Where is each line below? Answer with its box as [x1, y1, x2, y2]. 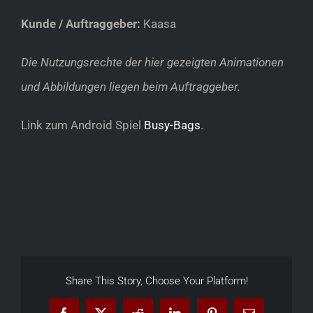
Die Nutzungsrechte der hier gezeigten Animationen [21, 55, 284, 69]
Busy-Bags [144, 118, 201, 132]
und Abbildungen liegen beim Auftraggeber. [21, 80, 240, 94]
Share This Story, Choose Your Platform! [65, 274, 248, 287]
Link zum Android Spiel [21, 118, 144, 132]
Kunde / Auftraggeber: [21, 17, 140, 31]
